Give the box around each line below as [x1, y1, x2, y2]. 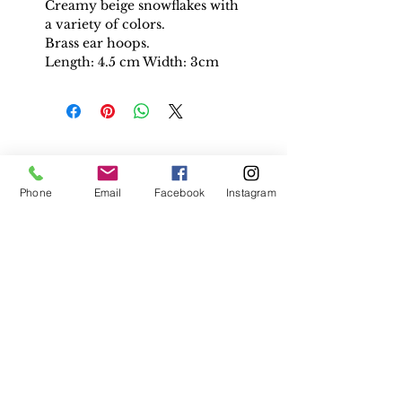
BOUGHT [96, 215, 192, 243]
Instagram [226, 185, 276, 199]
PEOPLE [101, 153, 187, 180]
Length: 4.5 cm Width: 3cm [45, 54, 223, 71]
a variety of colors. [45, 16, 165, 33]
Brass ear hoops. [45, 35, 153, 52]
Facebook [153, 185, 205, 199]
